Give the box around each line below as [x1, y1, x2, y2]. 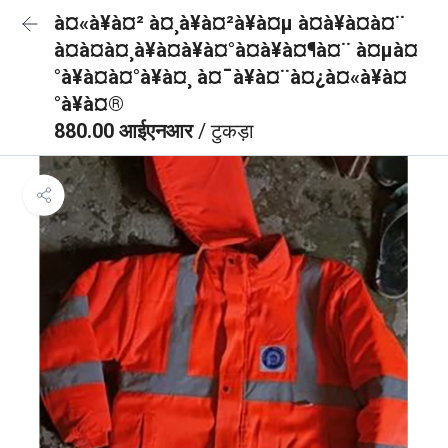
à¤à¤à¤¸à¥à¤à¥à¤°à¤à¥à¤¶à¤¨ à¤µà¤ [54, 38, 418, 62]
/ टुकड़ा [198, 119, 254, 143]
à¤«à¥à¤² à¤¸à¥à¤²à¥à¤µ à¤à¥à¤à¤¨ [54, 11, 405, 35]
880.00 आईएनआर [54, 119, 198, 143]
